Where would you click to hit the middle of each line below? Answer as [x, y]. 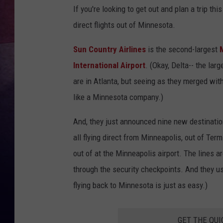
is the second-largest [183, 50]
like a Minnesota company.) [118, 97]
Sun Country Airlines [110, 50]
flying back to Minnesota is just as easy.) [140, 185]
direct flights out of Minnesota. [124, 25]
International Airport [109, 65]
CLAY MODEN [184, 95]
